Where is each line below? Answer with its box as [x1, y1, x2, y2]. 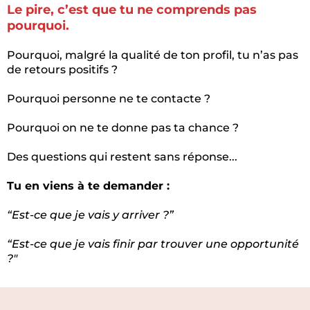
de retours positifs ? [7, 63, 118, 76]
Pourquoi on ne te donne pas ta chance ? [7, 121, 239, 134]
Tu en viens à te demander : [7, 179, 170, 192]
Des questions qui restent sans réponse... [7, 150, 237, 163]
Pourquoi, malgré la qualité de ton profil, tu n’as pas [7, 48, 298, 62]
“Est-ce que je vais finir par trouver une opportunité [7, 237, 299, 250]
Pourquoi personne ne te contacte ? [7, 92, 210, 105]
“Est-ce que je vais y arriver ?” [7, 208, 174, 221]
